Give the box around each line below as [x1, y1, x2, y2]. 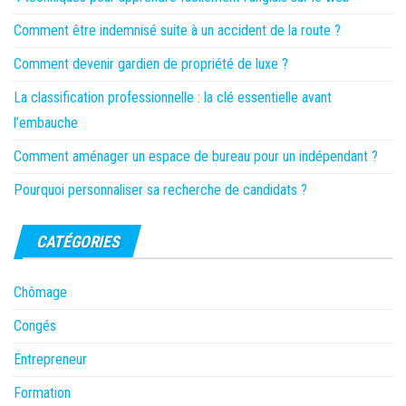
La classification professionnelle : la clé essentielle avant [14, 88, 332, 106]
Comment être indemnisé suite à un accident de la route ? [14, 21, 341, 39]
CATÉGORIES [36, 231, 120, 251]
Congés [14, 316, 56, 334]
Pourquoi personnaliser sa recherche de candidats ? [14, 180, 307, 198]
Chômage [14, 283, 67, 301]
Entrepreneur [14, 350, 87, 368]
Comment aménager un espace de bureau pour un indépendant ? [14, 147, 378, 165]
